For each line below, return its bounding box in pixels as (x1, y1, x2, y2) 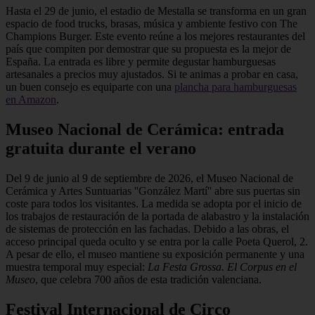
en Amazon (6, 94, 56, 106)
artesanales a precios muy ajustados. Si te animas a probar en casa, (6, 68, 298, 81)
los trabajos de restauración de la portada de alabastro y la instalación (6, 210, 309, 223)
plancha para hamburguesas (174, 81, 297, 94)
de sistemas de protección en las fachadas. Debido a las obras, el (6, 223, 289, 236)
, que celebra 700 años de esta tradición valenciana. (35, 274, 262, 286)
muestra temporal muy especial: (6, 261, 148, 274)
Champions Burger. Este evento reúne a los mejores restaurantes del (6, 30, 305, 43)
